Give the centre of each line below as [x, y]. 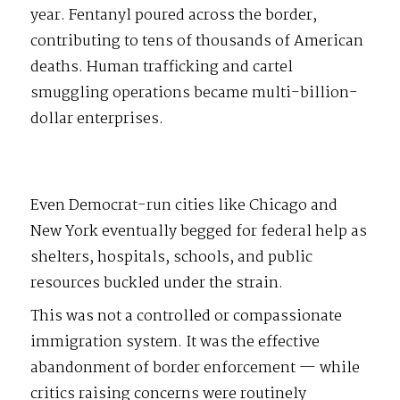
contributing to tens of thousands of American [197, 42]
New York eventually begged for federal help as [199, 232]
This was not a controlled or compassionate [187, 317]
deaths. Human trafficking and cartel [162, 68]
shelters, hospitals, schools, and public [172, 258]
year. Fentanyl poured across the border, [174, 16]
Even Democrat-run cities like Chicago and [184, 206]
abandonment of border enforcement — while [196, 369]
